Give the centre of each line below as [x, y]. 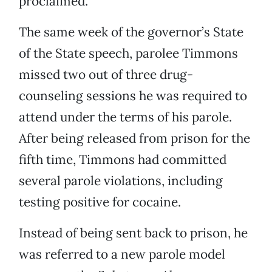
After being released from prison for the [134, 138]
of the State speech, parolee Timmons [128, 53]
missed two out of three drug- [106, 75]
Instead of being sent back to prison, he [133, 233]
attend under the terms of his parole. [125, 117]
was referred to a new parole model [122, 254]
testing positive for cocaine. [100, 202]
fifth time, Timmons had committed [123, 160]
